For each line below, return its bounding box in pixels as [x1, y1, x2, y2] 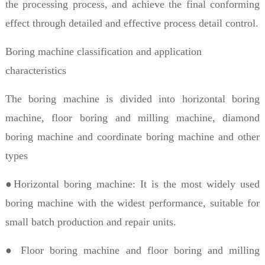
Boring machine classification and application [5, 45, 202, 57]
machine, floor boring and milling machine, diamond [5, 111, 260, 124]
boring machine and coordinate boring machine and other [5, 130, 260, 143]
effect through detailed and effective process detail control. [5, 17, 258, 29]
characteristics [5, 64, 66, 76]
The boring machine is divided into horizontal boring [5, 92, 260, 105]
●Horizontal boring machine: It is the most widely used [5, 177, 260, 190]
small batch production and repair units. [5, 215, 176, 228]
